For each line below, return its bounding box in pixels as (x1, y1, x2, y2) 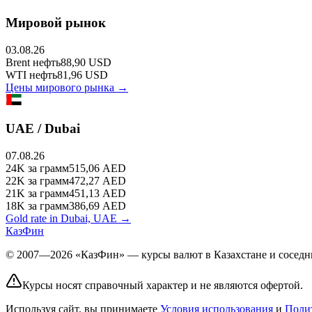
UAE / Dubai (6, 120, 80, 136)
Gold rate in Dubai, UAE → (6, 212, 131, 224)
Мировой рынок (6, 15, 106, 31)
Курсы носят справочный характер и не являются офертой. (22, 279, 303, 291)
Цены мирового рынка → (6, 81, 128, 94)
